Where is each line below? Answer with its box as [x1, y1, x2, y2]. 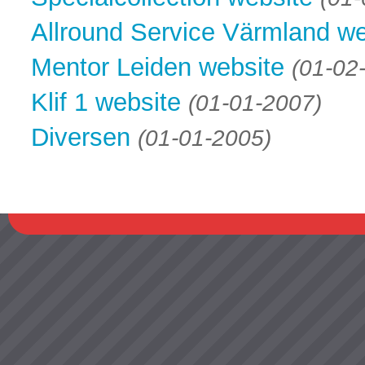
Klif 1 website [31, 87, 181, 116]
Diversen [31, 122, 130, 151]
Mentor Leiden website [31, 52, 284, 81]
